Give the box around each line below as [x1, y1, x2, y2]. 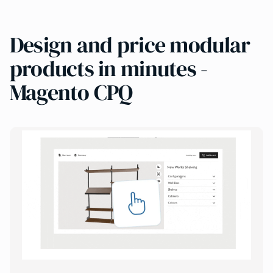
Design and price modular [9, 29, 250, 60]
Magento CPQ [9, 77, 133, 108]
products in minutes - [9, 53, 208, 84]
